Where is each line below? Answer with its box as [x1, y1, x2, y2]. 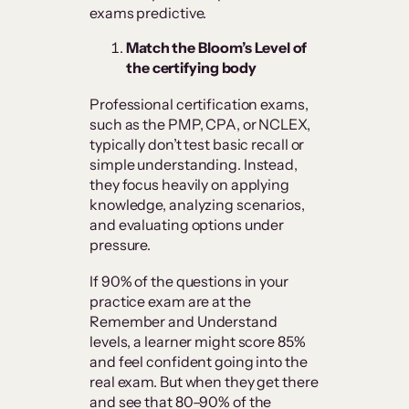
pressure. [89, 236, 154, 255]
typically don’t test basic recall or [89, 135, 305, 154]
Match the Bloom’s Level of [126, 38, 308, 58]
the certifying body [126, 58, 257, 78]
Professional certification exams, [89, 95, 309, 114]
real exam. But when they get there [89, 372, 319, 392]
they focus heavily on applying [89, 175, 289, 194]
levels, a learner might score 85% [89, 332, 306, 351]
